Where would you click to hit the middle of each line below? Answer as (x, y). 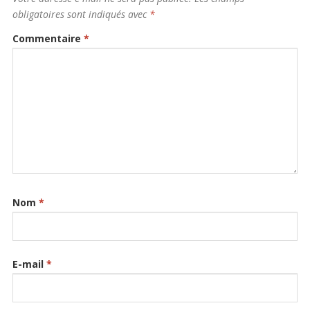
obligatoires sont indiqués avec (81, 14)
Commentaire (48, 38)
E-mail (29, 264)
